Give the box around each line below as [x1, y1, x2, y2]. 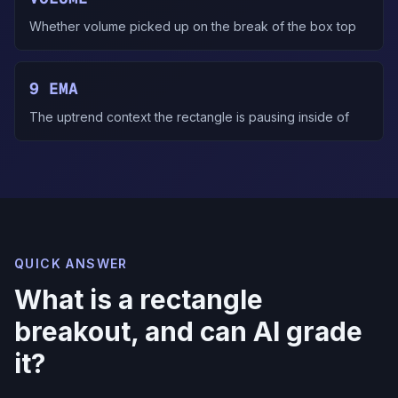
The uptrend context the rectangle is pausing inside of [29, 109, 349, 124]
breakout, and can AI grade [14, 315, 362, 347]
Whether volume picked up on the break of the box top [29, 19, 356, 34]
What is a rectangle [14, 283, 263, 315]
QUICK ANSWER [14, 256, 128, 271]
